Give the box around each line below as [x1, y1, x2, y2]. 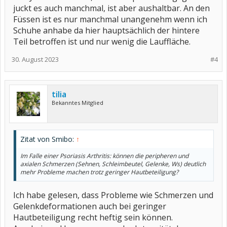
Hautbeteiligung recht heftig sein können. [13, 212, 173, 223]
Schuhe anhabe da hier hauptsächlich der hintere [13, 25, 200, 36]
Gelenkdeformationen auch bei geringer [13, 201, 166, 212]
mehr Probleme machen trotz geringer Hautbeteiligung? [20, 168, 178, 176]
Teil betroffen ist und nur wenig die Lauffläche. [13, 36, 191, 47]
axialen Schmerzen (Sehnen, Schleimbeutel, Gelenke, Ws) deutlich [20, 160, 206, 168]
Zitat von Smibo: [20, 134, 76, 144]
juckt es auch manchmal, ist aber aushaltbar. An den [13, 3, 210, 14]
